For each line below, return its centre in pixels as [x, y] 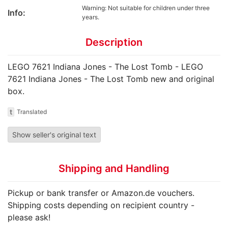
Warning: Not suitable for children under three [146, 8]
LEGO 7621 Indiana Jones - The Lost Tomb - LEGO [105, 67]
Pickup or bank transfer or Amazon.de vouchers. [101, 193]
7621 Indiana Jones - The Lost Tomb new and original [111, 79]
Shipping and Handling [114, 169]
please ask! [29, 218]
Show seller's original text [54, 135]
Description [114, 42]
